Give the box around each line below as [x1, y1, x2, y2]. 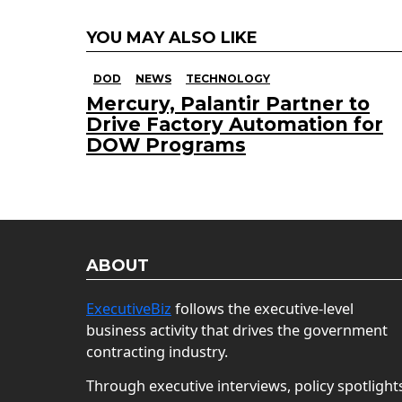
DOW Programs [86, 133, 246, 156]
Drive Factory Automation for [86, 112, 383, 135]
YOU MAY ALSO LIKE [86, 27, 258, 48]
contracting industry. [86, 341, 228, 362]
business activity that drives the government [86, 319, 388, 340]
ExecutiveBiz [86, 298, 171, 319]
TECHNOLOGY [186, 71, 270, 85]
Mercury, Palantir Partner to [86, 92, 370, 115]
